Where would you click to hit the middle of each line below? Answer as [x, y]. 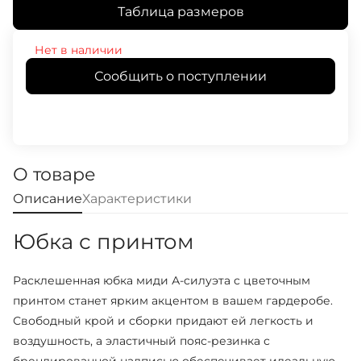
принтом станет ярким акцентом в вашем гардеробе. [173, 301]
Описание [48, 199]
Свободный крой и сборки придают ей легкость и [163, 321]
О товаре [54, 175]
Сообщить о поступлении [180, 76]
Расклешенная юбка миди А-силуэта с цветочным [162, 281]
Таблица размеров [180, 11]
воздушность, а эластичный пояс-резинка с [141, 341]
